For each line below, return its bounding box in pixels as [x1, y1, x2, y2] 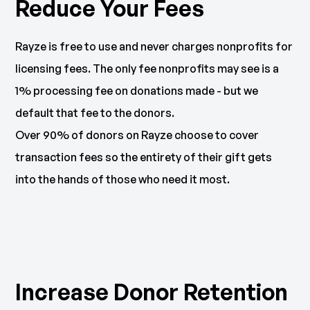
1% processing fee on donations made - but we [15, 84, 259, 98]
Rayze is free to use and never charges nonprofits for [15, 39, 293, 54]
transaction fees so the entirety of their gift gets [15, 150, 273, 165]
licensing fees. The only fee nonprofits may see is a [15, 62, 280, 76]
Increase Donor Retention [15, 278, 289, 307]
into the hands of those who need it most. [15, 172, 230, 187]
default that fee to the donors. [15, 106, 175, 120]
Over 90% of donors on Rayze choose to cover [15, 128, 259, 143]
